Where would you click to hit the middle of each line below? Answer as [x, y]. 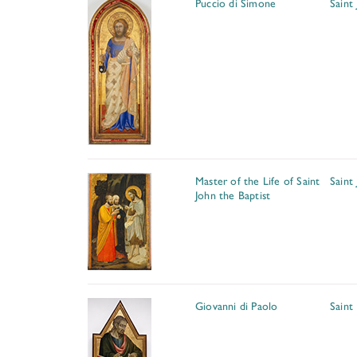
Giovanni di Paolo [237, 305]
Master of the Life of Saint [258, 180]
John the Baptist [233, 194]
